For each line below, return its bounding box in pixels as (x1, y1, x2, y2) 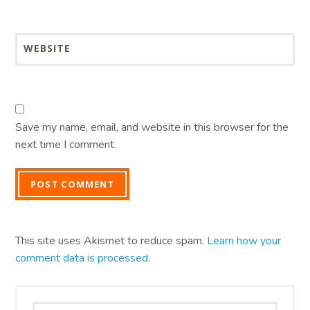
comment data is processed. (15, 250, 151, 266)
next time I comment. (15, 136, 117, 152)
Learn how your (207, 233, 282, 249)
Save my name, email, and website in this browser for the (15, 119, 289, 135)
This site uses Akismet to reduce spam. (15, 233, 208, 249)
